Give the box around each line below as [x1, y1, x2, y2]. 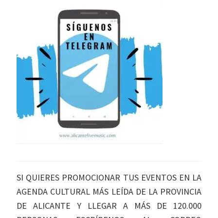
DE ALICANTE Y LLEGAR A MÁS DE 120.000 [17, 200, 201, 212]
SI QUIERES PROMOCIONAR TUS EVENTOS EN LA [17, 172, 201, 183]
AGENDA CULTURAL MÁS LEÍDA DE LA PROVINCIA [17, 186, 201, 198]
